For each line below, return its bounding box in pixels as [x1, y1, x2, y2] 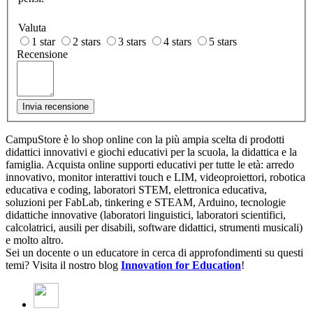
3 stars [118, 36, 146, 48]
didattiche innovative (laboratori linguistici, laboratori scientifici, [6, 209, 286, 221]
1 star [31, 36, 55, 48]
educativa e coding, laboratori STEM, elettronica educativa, [6, 184, 267, 196]
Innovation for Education [121, 259, 241, 271]
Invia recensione [22, 101, 89, 112]
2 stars [73, 36, 101, 48]
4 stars [163, 36, 191, 48]
